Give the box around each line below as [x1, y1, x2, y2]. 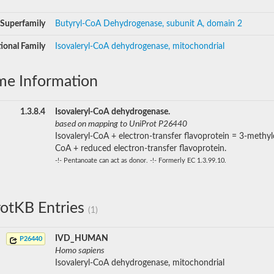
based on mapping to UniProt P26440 [55, 120, 187, 128]
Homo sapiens [55, 246, 105, 255]
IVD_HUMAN [55, 234, 108, 243]
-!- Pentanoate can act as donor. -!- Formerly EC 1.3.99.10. [55, 157, 226, 164]
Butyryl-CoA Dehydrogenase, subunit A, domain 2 [55, 20, 242, 28]
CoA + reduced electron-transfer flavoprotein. [55, 144, 226, 153]
